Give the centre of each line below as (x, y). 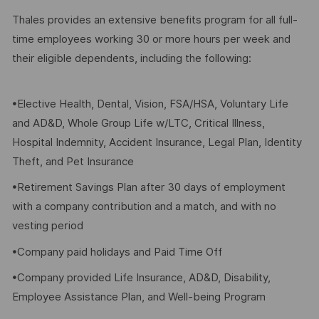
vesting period (47, 226)
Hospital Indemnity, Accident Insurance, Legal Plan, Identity (157, 142)
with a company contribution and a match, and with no (144, 207)
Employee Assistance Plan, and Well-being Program (138, 297)
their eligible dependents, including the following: (131, 59)
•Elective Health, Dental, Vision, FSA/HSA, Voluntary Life (150, 104)
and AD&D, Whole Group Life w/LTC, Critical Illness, (138, 123)
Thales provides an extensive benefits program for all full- (155, 20)
